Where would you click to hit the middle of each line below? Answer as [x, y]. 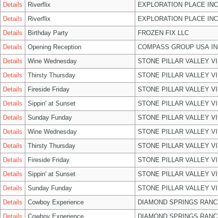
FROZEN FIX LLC [163, 33]
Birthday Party [48, 33]
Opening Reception [54, 47]
